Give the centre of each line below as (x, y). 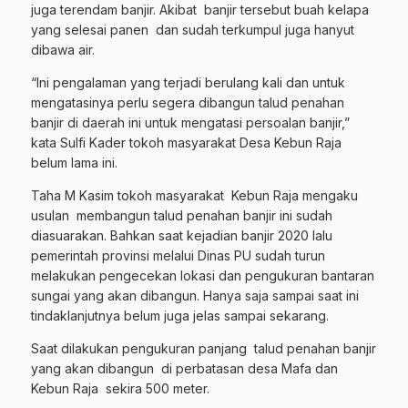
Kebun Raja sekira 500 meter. (120, 388)
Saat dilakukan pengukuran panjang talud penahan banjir (204, 348)
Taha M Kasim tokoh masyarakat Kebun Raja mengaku (194, 195)
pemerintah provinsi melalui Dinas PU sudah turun (178, 255)
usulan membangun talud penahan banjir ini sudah (182, 215)
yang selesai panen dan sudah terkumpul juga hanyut (193, 30)
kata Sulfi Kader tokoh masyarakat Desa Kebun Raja (186, 143)
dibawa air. (66, 50)
